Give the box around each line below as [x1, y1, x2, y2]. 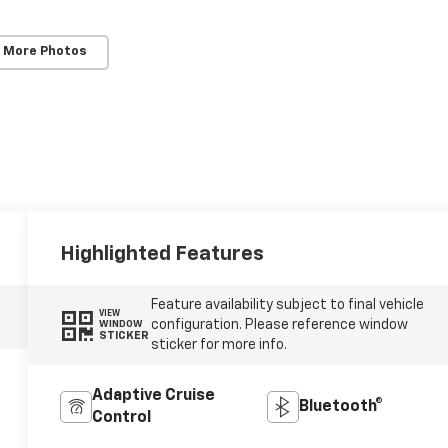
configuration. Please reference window [150, 317, 408, 332]
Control [92, 409, 152, 426]
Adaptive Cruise [92, 387, 216, 404]
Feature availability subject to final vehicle [150, 297, 424, 312]
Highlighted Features [60, 243, 265, 264]
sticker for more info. [150, 337, 287, 352]
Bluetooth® [298, 398, 383, 415]
